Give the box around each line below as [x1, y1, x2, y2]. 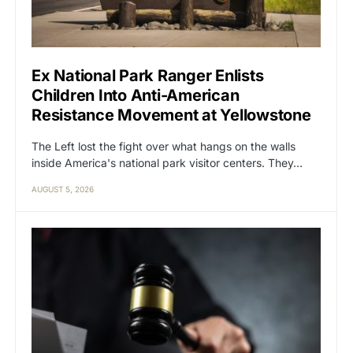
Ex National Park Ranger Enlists [32, 66, 264, 86]
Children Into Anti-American [32, 86, 240, 106]
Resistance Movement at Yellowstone [32, 106, 311, 125]
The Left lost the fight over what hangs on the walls [32, 139, 295, 154]
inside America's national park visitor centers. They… [32, 156, 303, 170]
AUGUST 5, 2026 [32, 184, 94, 195]
